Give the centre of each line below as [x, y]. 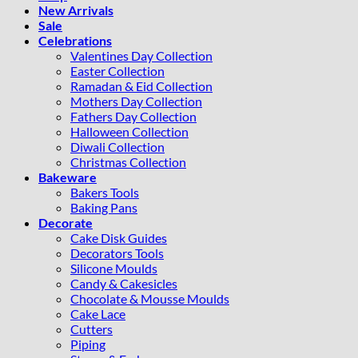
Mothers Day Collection [136, 101]
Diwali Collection [117, 146]
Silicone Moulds [114, 268]
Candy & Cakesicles [124, 283]
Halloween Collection [129, 131]
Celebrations [75, 40]
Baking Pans [104, 207]
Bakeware [68, 177]
